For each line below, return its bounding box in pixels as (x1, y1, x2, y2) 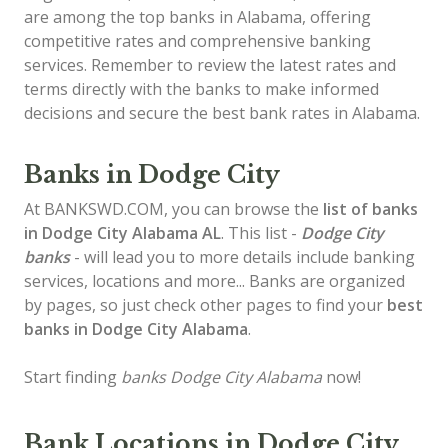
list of (323, 198, 368, 220)
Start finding (24, 366, 121, 388)
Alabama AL (132, 222, 221, 244)
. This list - (221, 222, 301, 244)
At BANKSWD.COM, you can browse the (24, 198, 323, 220)
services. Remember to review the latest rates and (24, 54, 396, 76)
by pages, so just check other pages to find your (24, 294, 387, 316)
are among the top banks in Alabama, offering (24, 6, 371, 28)
